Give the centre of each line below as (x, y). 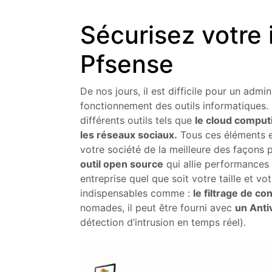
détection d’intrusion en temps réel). (163, 223)
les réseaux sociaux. (129, 135)
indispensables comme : (137, 193)
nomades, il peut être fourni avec (158, 208)
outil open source (122, 164)
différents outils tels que (138, 121)
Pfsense (127, 64)
